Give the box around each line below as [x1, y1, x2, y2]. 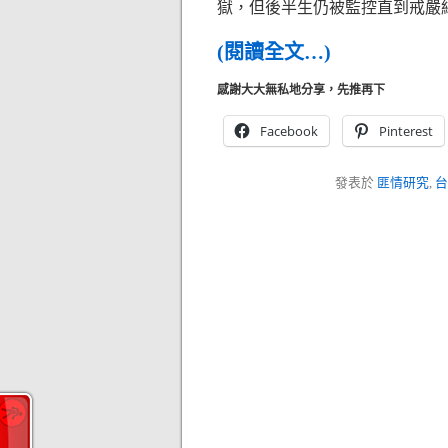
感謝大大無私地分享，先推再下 [217, 83, 385, 97]
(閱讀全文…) [217, 41, 331, 63]
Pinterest [379, 122, 433, 140]
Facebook [260, 122, 318, 140]
